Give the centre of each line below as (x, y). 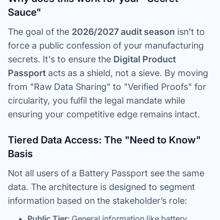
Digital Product (145, 59)
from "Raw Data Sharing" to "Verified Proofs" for (107, 87)
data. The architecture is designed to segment (101, 187)
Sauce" (25, 12)
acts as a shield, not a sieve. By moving (127, 73)
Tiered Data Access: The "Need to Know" (104, 140)
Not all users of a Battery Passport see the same (106, 173)
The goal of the (40, 32)
